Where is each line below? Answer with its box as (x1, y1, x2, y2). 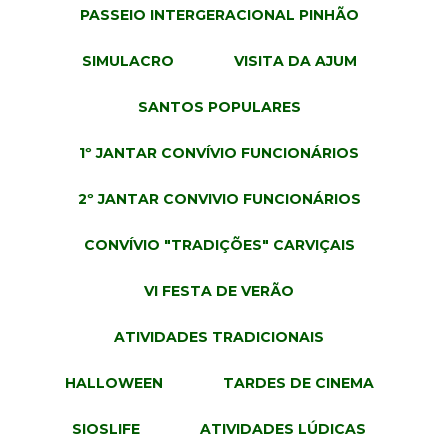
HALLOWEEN (64, 373, 163, 392)
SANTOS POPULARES (137, 97, 301, 116)
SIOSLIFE (72, 419, 140, 438)
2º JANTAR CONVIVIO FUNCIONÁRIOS (77, 189, 361, 208)
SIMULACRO (81, 51, 174, 70)
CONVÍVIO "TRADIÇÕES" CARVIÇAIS (83, 235, 355, 254)
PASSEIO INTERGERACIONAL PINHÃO (79, 5, 359, 24)
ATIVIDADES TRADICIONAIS (114, 327, 324, 346)
